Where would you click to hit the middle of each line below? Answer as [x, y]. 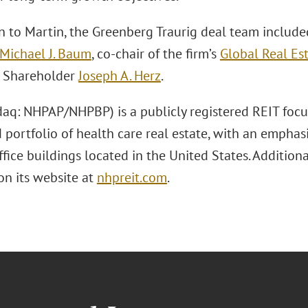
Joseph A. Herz [119, 76]
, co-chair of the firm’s [155, 54]
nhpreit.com [132, 177]
